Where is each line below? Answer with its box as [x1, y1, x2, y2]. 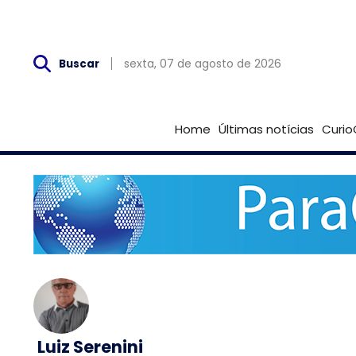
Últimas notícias [218, 121, 314, 137]
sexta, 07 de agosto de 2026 [124, 56, 281, 72]
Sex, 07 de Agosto [49, 5, 159, 24]
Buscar [59, 56, 99, 72]
